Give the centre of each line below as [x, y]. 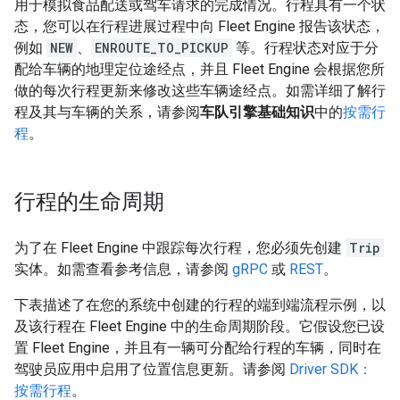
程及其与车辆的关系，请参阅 [107, 112]
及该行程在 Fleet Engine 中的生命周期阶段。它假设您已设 [200, 326]
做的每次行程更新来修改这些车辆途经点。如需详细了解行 [200, 91]
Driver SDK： [331, 369]
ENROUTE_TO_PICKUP [162, 48]
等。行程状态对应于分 [305, 48]
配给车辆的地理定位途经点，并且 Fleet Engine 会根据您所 [200, 69]
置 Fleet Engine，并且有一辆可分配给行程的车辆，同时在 [198, 348]
